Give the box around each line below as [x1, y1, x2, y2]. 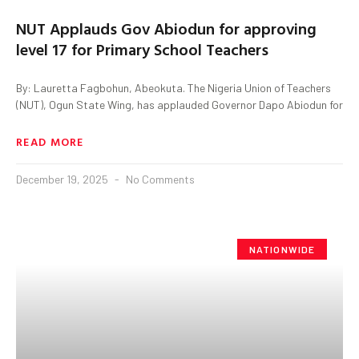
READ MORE [16, 132, 84, 150]
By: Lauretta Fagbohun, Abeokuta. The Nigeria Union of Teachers [16, 80, 331, 95]
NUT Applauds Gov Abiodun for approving [16, 15, 317, 40]
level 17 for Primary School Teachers [16, 36, 268, 61]
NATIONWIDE [248, 243, 316, 255]
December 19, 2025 [16, 171, 111, 186]
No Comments [123, 171, 195, 186]
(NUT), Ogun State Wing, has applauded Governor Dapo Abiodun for [16, 97, 343, 111]
